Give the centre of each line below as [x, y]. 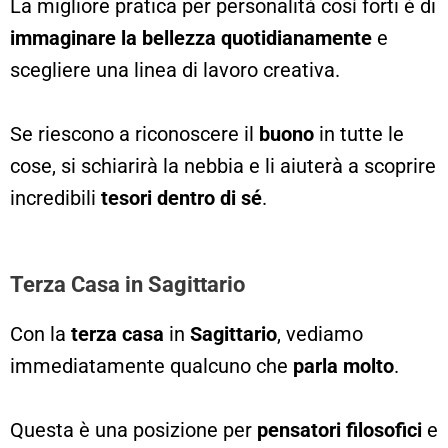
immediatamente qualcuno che [151, 365]
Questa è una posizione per [133, 429]
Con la [40, 333]
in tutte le [359, 133]
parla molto [343, 365]
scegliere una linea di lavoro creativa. [177, 69]
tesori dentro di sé [181, 197]
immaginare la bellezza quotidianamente [191, 37]
